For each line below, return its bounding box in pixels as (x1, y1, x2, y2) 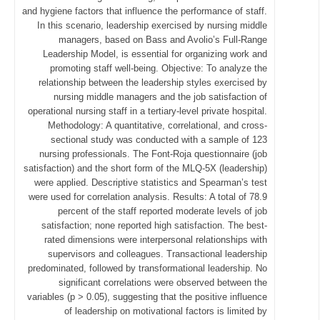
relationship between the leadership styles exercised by (39, 77, 267, 88)
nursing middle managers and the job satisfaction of (54, 91, 267, 102)
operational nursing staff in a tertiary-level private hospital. (28, 106, 267, 116)
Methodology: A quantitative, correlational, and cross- (48, 120, 267, 131)
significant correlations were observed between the (59, 277, 267, 288)
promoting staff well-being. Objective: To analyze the (50, 63, 267, 74)
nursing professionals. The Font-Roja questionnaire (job (39, 149, 267, 159)
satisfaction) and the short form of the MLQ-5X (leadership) (24, 163, 267, 174)
